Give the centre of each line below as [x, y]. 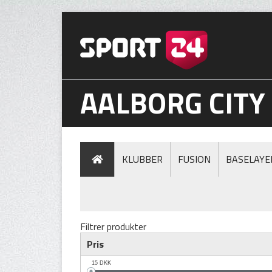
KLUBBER [142, 159]
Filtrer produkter [113, 226]
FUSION [194, 159]
